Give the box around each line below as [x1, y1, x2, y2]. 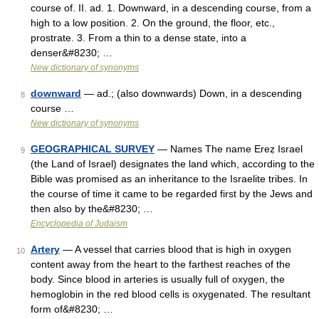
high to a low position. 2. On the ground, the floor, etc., [31, 17, 275, 28]
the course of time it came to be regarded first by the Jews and [31, 188, 313, 199]
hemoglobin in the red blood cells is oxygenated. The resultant [31, 288, 310, 300]
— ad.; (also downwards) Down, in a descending [81, 88, 302, 99]
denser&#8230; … [31, 47, 113, 58]
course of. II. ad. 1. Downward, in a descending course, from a [31, 2, 311, 14]
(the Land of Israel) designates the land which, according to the [31, 158, 315, 169]
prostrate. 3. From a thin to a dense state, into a [31, 32, 246, 43]
